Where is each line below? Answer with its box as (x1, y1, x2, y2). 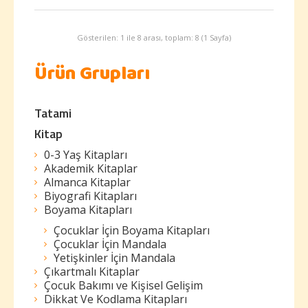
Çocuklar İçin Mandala (54, 236, 166, 252)
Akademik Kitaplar (44, 161, 137, 176)
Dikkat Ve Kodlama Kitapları (44, 291, 187, 307)
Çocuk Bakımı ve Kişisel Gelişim (44, 278, 203, 293)
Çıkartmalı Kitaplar (44, 264, 140, 279)
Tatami (34, 104, 71, 122)
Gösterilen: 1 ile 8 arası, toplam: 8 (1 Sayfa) (77, 32, 231, 43)
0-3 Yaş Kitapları (44, 147, 127, 162)
